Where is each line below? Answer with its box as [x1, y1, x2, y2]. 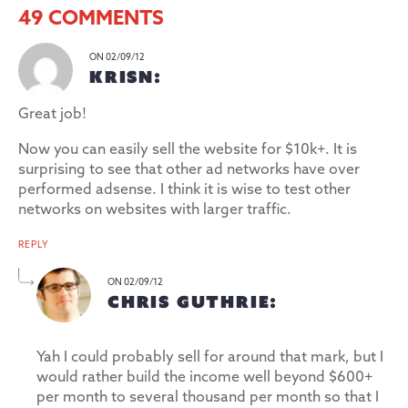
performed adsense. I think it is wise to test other [18, 180, 351, 199]
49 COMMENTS [18, 6, 164, 31]
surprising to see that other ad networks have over [18, 160, 360, 178]
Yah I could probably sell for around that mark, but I [36, 348, 383, 366]
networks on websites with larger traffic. [18, 200, 291, 219]
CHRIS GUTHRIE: [107, 290, 279, 312]
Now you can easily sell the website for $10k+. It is [18, 140, 357, 158]
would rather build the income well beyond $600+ [36, 368, 372, 386]
